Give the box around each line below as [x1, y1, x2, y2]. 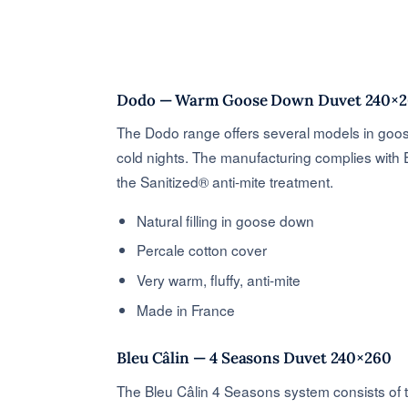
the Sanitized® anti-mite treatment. [117, 170, 333, 191]
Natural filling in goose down [137, 209, 315, 230]
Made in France [137, 299, 236, 320]
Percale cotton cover [137, 240, 268, 260]
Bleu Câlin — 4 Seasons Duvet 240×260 [117, 348, 392, 369]
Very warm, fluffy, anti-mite [137, 269, 301, 290]
